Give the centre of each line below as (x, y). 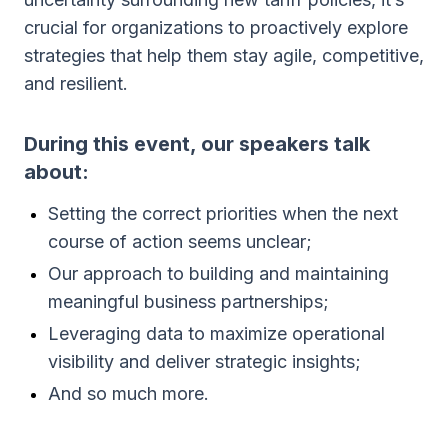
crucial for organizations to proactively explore (216, 27)
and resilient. (76, 83)
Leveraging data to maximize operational (216, 333)
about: (56, 172)
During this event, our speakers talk (197, 144)
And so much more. (128, 393)
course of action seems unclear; (180, 241)
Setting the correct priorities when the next (223, 213)
